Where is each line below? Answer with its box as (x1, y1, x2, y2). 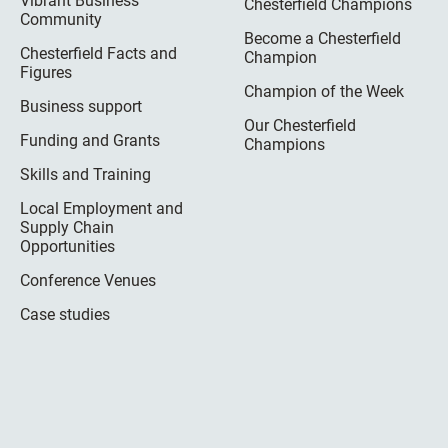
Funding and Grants (20, 131, 160, 151)
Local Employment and (20, 199, 183, 219)
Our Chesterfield (243, 116, 356, 136)
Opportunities (20, 237, 115, 257)
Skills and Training (20, 165, 151, 185)
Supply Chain (20, 218, 114, 238)
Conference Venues (20, 271, 156, 291)
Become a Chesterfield (243, 29, 401, 49)
